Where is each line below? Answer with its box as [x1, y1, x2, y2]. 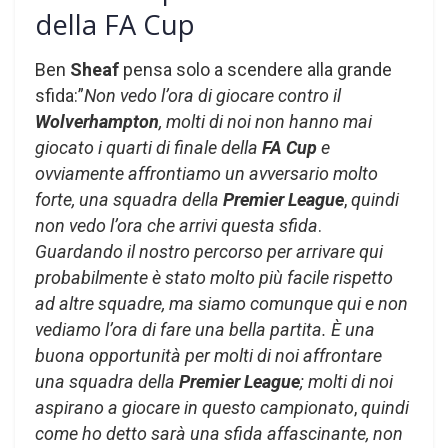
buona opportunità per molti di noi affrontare [35, 344, 382, 366]
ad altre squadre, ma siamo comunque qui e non [35, 292, 408, 314]
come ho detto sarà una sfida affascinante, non [35, 422, 403, 444]
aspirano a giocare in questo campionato [35, 396, 354, 418]
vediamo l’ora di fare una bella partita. [35, 318, 327, 340]
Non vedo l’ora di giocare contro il [84, 84, 341, 106]
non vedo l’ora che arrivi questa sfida [35, 214, 318, 236]
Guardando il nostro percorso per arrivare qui [35, 240, 383, 262]
